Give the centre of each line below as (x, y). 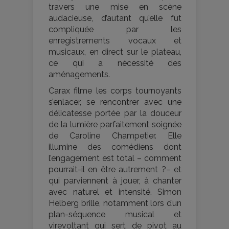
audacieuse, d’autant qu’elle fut (115, 18)
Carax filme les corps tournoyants (115, 91)
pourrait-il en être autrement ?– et (115, 170)
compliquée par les (115, 30)
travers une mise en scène (115, 7)
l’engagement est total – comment (115, 158)
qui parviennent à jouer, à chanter (115, 181)
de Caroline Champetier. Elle (115, 136)
